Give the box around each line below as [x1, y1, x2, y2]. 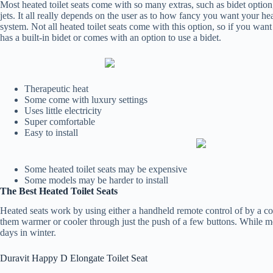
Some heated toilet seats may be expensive [24, 163, 187, 174]
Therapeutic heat [24, 83, 88, 94]
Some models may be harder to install [24, 174, 168, 185]
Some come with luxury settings [24, 94, 147, 105]
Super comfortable [24, 116, 95, 127]
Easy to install [24, 127, 78, 138]
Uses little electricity [24, 105, 102, 116]
